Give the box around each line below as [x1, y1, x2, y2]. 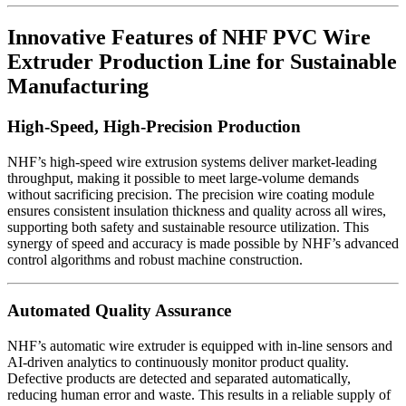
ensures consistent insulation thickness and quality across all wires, [7, 202, 386, 218]
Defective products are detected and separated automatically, [7, 371, 351, 387]
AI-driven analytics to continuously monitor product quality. [7, 354, 349, 371]
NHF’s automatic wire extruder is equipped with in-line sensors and [7, 338, 392, 354]
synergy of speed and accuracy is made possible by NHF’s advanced [7, 235, 399, 251]
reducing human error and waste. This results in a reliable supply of [7, 387, 391, 403]
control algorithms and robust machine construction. [7, 251, 303, 267]
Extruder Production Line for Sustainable [7, 50, 397, 74]
